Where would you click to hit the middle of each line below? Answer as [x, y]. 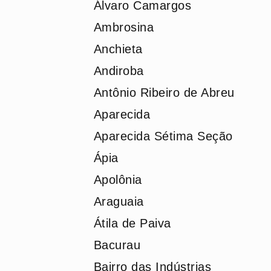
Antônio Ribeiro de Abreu [164, 93]
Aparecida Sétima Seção [163, 136]
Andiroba [119, 71]
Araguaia [119, 201]
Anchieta [118, 49]
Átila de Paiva [132, 223]
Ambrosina [123, 27]
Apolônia [118, 180]
